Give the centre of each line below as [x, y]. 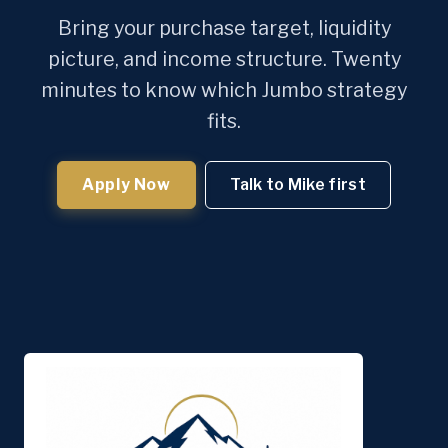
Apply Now [126, 184]
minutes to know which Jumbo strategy [224, 90]
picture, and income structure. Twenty [224, 59]
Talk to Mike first [298, 184]
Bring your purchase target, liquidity [224, 28]
